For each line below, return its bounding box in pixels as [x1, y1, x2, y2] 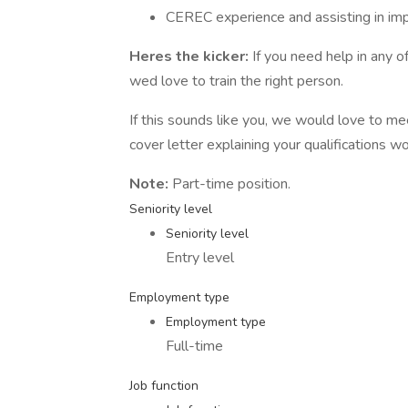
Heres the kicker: [129, 46, 252, 66]
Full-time [166, 336, 223, 356]
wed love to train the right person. [129, 71, 343, 91]
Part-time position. [172, 174, 291, 194]
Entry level [166, 248, 234, 268]
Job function [129, 377, 199, 394]
